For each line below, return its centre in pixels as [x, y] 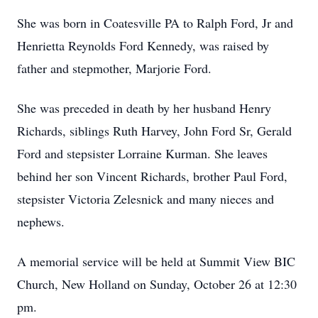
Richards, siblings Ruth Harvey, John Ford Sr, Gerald [154, 131]
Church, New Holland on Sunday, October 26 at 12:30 [157, 284]
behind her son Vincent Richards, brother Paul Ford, [152, 176]
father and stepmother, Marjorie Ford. [116, 68]
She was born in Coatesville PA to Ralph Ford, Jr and [155, 23]
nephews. [41, 221]
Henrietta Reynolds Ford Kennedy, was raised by [143, 45]
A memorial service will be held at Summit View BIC [156, 261]
